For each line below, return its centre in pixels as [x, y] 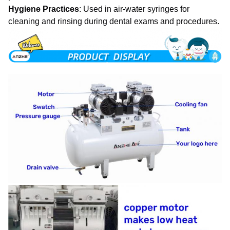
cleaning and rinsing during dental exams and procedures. [114, 22]
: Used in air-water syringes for [134, 9]
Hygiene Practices [44, 9]
